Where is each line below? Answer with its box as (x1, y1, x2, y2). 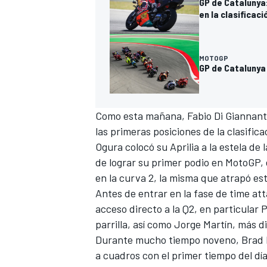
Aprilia (170, 139, 199, 153)
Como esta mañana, (95, 108, 187, 122)
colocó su (123, 139, 170, 153)
